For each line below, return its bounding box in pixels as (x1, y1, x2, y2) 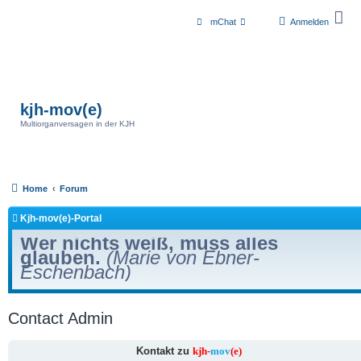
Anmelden (290, 17, 329, 27)
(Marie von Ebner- (106, 247, 259, 268)
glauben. (20, 247, 106, 268)
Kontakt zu (135, 345, 193, 357)
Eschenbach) (20, 261, 131, 283)
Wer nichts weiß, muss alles (20, 232, 278, 254)
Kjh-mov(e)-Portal (20, 213, 102, 224)
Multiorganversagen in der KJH (20, 119, 135, 128)
